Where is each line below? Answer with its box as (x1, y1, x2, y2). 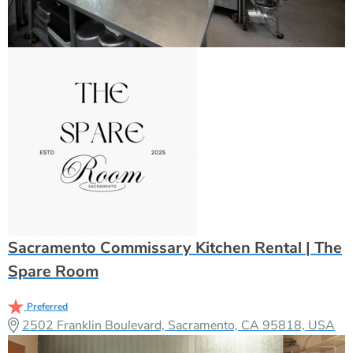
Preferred (27, 299, 68, 313)
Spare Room (8, 260, 98, 282)
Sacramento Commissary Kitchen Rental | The (8, 236, 342, 258)
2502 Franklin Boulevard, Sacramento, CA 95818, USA (22, 316, 335, 334)
